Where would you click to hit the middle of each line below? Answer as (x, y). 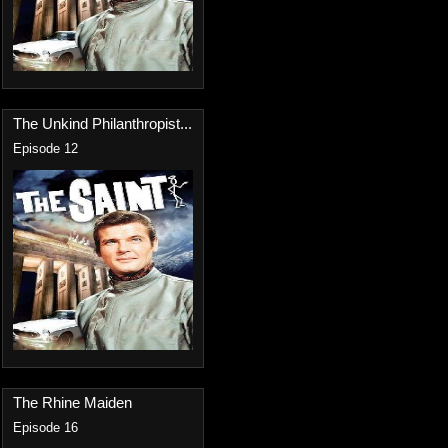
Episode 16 (45, 428)
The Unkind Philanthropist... (102, 123)
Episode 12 (45, 149)
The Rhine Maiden (72, 402)
